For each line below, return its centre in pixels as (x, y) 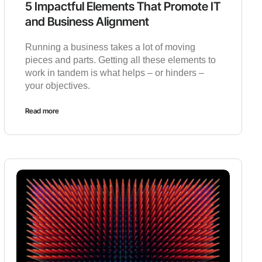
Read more (42, 111)
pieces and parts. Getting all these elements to (121, 60)
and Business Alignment (87, 21)
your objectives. (58, 85)
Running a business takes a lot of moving (111, 47)
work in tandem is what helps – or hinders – (115, 73)
